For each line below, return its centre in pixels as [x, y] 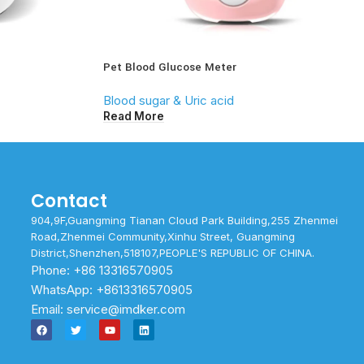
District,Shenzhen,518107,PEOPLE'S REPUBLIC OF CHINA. [173, 253]
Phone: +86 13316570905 [102, 271]
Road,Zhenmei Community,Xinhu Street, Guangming [163, 237]
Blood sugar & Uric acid [169, 101]
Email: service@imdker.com [108, 310]
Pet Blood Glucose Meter [170, 67]
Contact [69, 201]
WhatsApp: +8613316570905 [112, 290]
